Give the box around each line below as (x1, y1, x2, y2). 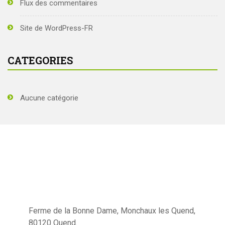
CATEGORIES (8, 54, 73, 67)
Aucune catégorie (20, 93, 78, 102)
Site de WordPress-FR (20, 24, 93, 33)
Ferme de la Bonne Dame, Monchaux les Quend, (28, 206, 195, 215)
